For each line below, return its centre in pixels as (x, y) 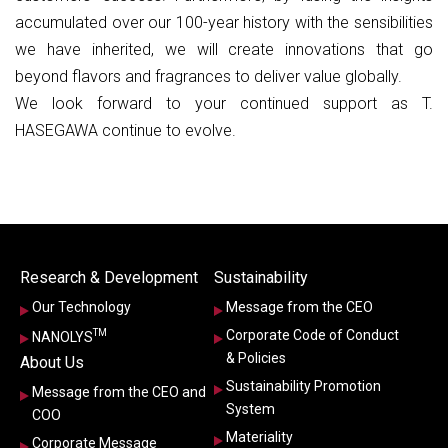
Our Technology (81, 307)
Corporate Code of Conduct (312, 335)
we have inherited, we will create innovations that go (224, 50)
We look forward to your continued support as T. (224, 104)
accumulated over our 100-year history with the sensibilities (224, 23)
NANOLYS (62, 337)
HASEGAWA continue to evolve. (125, 131)
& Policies (256, 358)
